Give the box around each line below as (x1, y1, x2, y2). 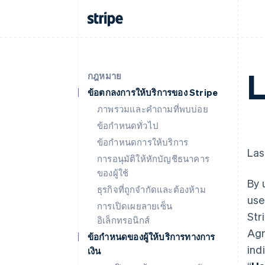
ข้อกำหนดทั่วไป (97, 119, 159, 131)
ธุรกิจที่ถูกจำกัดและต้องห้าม (97, 183, 206, 195)
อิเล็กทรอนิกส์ (97, 214, 150, 226)
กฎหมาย (88, 70, 122, 82)
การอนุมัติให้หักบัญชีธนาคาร (97, 153, 209, 164)
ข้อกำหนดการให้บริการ (97, 136, 189, 148)
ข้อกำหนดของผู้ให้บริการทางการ (88, 231, 215, 243)
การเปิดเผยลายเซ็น (97, 200, 172, 212)
